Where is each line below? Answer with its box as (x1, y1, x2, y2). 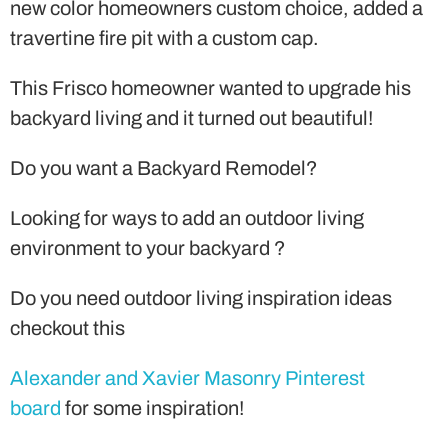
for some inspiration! (61, 396, 248, 419)
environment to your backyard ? (10, 236, 286, 259)
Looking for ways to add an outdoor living (10, 206, 364, 229)
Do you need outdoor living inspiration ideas (10, 286, 392, 309)
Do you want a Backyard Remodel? (10, 156, 318, 179)
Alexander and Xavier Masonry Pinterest (10, 366, 365, 389)
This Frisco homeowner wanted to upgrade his (10, 76, 411, 99)
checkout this (10, 316, 125, 339)
